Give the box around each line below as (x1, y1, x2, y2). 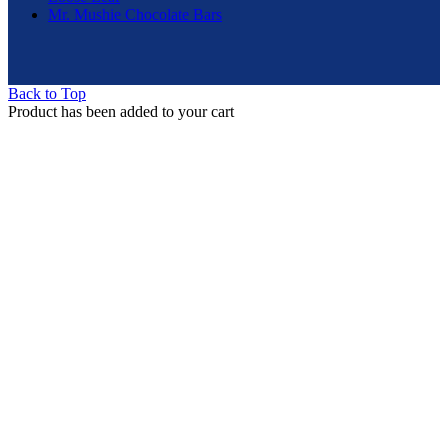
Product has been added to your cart (8, 103, 234, 121)
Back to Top (8, 85, 86, 103)
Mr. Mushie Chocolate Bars (48, 6, 222, 24)
